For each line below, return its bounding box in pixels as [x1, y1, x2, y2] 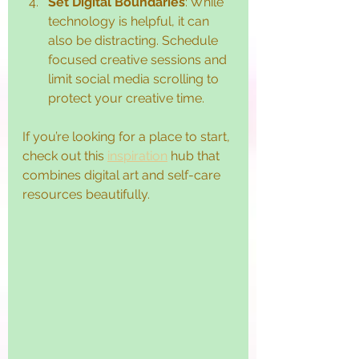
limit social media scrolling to [48, 71, 222, 87]
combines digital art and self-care [22, 167, 224, 183]
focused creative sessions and [48, 51, 230, 67]
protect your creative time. [48, 90, 204, 106]
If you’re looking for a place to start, [22, 128, 233, 144]
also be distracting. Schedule [48, 32, 221, 48]
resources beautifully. [22, 186, 150, 202]
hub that [167, 147, 223, 163]
